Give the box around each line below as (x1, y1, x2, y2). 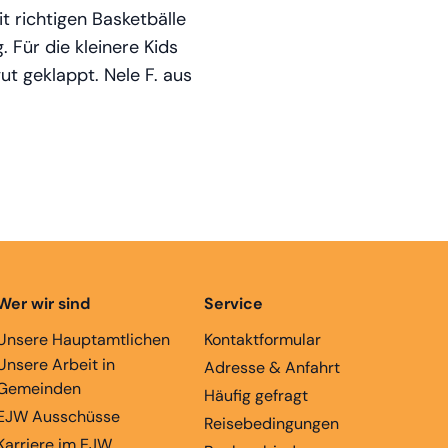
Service (204, 292, 263, 314)
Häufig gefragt (204, 384, 308, 406)
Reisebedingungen (204, 412, 339, 434)
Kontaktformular (204, 328, 321, 350)
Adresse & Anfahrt (204, 356, 340, 378)
